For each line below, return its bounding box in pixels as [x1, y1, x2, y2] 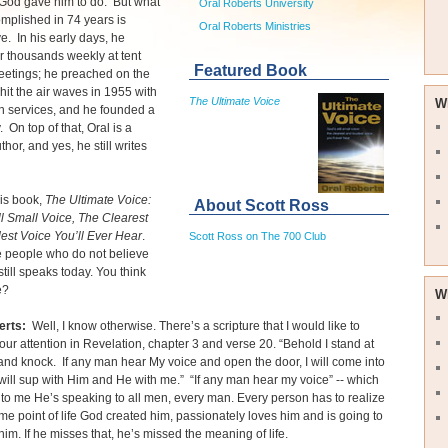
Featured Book [194, 61, 307, 79]
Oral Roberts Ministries [199, 19, 311, 32]
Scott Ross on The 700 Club [189, 229, 326, 242]
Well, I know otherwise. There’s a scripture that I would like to [26, 319, 360, 333]
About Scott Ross [194, 196, 329, 214]
